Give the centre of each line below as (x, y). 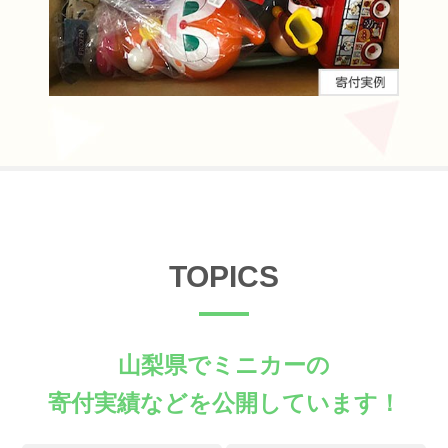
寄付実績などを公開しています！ (224, 402)
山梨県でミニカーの (224, 364)
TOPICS (224, 275)
